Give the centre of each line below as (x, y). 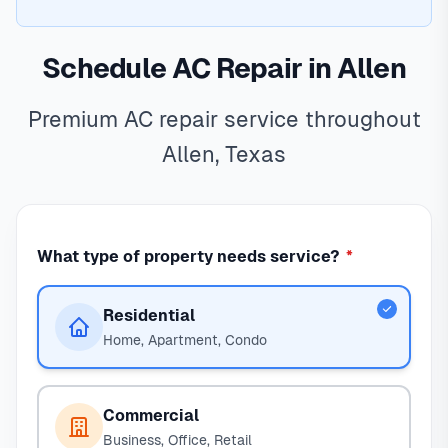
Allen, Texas (224, 155)
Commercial (151, 415)
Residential (149, 315)
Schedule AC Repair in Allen (224, 68)
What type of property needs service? (190, 257)
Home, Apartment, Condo (185, 339)
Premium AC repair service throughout (224, 120)
